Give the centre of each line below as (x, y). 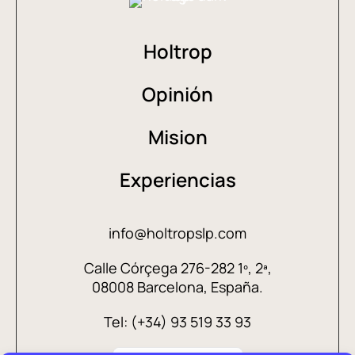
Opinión (177, 94)
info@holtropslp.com (177, 233)
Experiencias (177, 179)
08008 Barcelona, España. (177, 287)
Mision (177, 137)
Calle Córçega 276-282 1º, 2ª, (177, 268)
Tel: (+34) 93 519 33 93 (177, 322)
